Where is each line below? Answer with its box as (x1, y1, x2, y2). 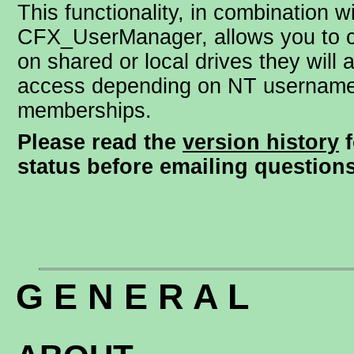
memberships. (17, 99, 152, 122)
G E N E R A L (15, 277, 249, 316)
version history (183, 130, 339, 154)
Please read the (17, 130, 183, 154)
